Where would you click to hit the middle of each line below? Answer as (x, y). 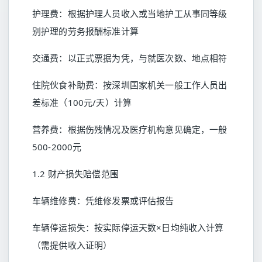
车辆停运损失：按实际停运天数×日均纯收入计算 (128, 227)
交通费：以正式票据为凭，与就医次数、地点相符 (130, 58)
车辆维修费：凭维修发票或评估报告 (103, 201)
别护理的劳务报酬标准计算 (85, 31)
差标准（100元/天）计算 (82, 102)
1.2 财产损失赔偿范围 (75, 174)
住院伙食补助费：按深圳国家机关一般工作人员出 (130, 85)
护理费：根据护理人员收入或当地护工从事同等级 (130, 13)
